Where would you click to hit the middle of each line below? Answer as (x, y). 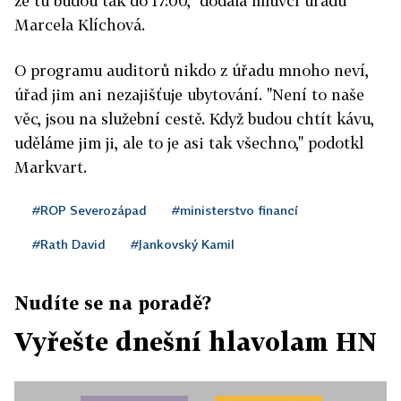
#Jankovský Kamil (183, 244)
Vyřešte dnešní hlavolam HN (196, 341)
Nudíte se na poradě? (113, 303)
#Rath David (69, 244)
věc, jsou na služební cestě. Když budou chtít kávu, (194, 119)
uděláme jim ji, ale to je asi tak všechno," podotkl (189, 143)
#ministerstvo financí (235, 210)
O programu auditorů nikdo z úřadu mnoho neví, (192, 70)
